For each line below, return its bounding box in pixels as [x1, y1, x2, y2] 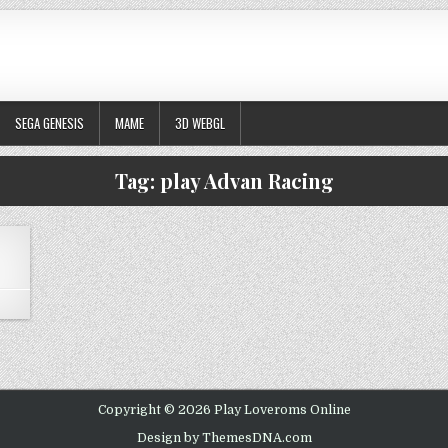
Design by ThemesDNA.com [136, 431, 312, 446]
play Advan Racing [159, 167, 334, 195]
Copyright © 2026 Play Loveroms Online [97, 403, 351, 418]
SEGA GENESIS [15, 113, 84, 134]
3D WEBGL [175, 113, 225, 134]
